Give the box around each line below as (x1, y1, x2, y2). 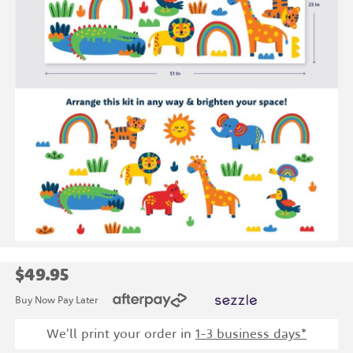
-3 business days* (200, 328, 307, 342)
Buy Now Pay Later (15, 295, 99, 307)
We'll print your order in (46, 328, 195, 342)
